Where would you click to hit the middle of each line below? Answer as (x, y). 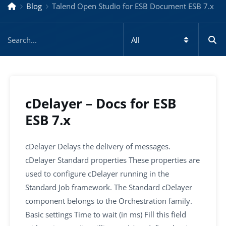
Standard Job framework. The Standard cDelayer (109, 187)
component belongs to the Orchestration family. (109, 201)
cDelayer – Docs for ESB (101, 103)
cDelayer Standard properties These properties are (112, 160)
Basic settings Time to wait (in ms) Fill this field (106, 214)
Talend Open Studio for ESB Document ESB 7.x (133, 6)
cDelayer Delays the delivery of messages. (98, 146)
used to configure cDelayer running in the (97, 174)
